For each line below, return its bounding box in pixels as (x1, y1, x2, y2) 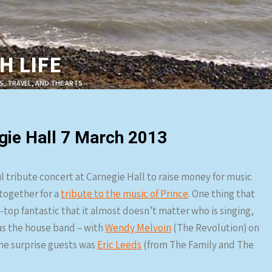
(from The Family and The (141, 238, 254, 251)
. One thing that (188, 187, 255, 200)
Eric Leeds (97, 238, 141, 251)
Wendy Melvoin (105, 221, 171, 234)
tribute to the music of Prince (61, 187, 188, 200)
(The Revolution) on (171, 221, 259, 234)
